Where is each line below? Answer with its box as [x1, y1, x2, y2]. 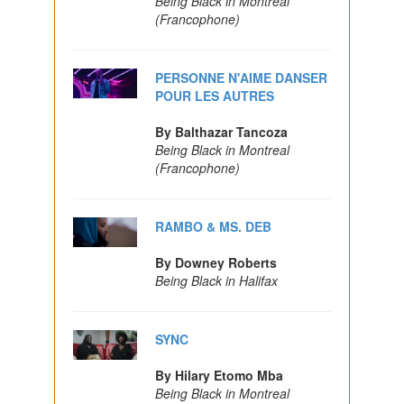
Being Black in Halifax [155, 271, 279, 289]
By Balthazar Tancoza [155, 122, 289, 141]
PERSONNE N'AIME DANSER [155, 68, 328, 87]
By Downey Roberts [155, 252, 278, 271]
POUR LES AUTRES [155, 86, 275, 105]
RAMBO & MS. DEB [155, 216, 272, 235]
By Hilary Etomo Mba [155, 365, 284, 384]
